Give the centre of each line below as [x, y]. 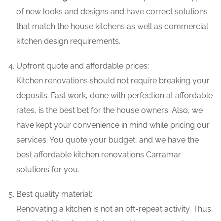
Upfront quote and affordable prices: [83, 66]
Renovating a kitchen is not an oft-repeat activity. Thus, [115, 209]
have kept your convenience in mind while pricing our [113, 125]
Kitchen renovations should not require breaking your [113, 81]
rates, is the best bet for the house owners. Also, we [110, 110]
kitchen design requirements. [68, 41]
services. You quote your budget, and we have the [108, 140]
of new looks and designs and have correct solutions [112, 12]
